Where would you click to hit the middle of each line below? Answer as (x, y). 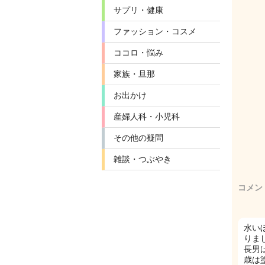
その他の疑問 (138, 138)
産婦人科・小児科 (147, 117)
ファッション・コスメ (155, 31)
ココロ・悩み (138, 53)
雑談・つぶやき (143, 159)
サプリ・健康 (138, 10)
